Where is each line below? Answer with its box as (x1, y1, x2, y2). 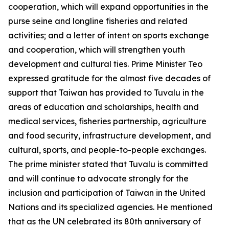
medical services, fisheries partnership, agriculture (8, 116, 207, 126)
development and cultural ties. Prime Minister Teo (8, 59, 202, 69)
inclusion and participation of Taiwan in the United (8, 188, 205, 198)
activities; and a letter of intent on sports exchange (8, 30, 209, 40)
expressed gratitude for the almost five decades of (8, 73, 211, 83)
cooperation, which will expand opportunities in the (8, 2, 209, 12)
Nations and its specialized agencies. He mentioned (8, 202, 213, 212)
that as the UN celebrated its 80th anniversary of (8, 216, 201, 226)
